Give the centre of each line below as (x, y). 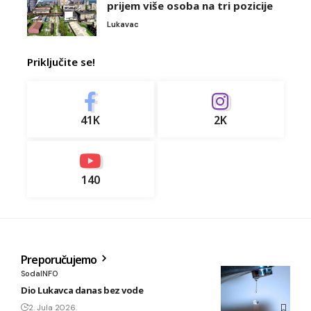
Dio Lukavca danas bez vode (82, 291)
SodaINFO (39, 274)
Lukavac (123, 25)
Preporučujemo (60, 260)
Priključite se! (61, 62)
